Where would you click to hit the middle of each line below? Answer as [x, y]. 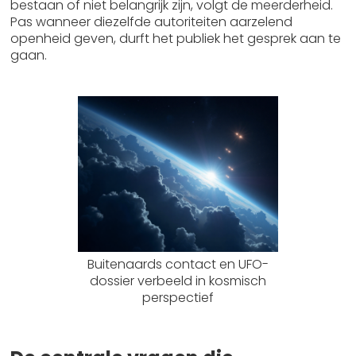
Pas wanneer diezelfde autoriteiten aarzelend [152, 22]
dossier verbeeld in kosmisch [178, 281]
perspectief [178, 298]
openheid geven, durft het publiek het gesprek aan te [176, 39]
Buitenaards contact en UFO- [178, 264]
